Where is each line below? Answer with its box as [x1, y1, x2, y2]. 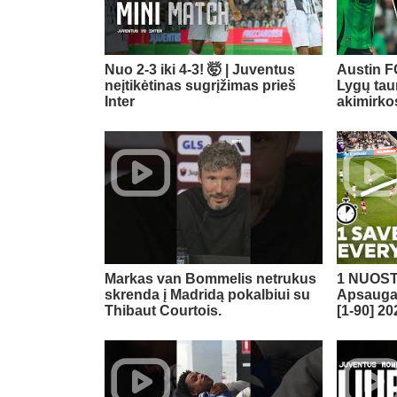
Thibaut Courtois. [105, 303, 222, 319]
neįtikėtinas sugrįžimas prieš [105, 78, 296, 94]
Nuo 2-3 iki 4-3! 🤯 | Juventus [105, 62, 295, 78]
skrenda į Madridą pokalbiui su [105, 287, 310, 303]
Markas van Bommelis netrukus [105, 271, 316, 287]
